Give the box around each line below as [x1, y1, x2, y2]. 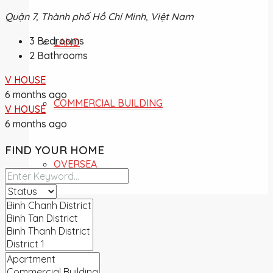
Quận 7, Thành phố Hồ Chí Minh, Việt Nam [5, 10, 194, 23]
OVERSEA [54, 158, 97, 171]
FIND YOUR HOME [5, 142, 104, 157]
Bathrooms [37, 49, 88, 62]
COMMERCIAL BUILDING [54, 97, 163, 110]
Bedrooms [37, 34, 84, 47]
